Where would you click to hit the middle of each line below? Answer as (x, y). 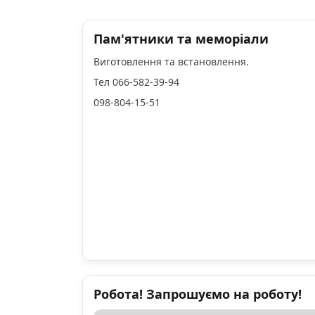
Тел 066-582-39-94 (136, 82)
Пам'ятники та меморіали (181, 39)
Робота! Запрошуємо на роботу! (198, 294)
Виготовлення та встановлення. (173, 62)
